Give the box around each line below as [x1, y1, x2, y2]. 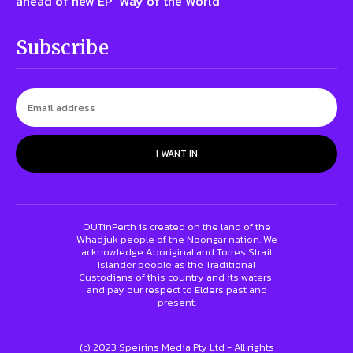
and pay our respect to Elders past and [86, 281, 267, 297]
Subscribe [16, 35, 109, 60]
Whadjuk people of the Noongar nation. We [76, 231, 277, 247]
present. [157, 294, 196, 310]
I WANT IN [155, 146, 198, 161]
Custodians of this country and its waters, [79, 269, 274, 284]
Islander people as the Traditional [98, 256, 255, 272]
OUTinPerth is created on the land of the [82, 218, 271, 234]
